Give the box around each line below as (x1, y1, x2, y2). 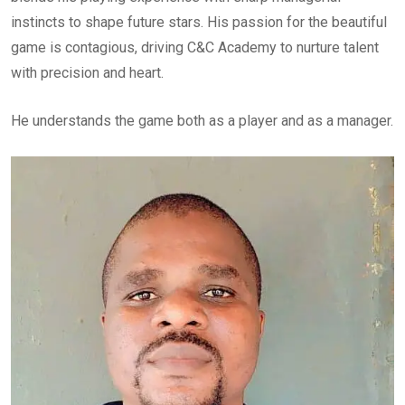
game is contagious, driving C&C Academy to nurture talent (11, 39, 379, 57)
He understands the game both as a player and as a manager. (11, 112, 393, 130)
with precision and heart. (11, 64, 164, 82)
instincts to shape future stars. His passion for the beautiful (11, 14, 387, 32)
